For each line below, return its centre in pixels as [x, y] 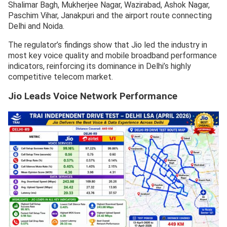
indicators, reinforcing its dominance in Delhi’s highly [100, 66]
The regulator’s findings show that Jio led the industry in [108, 45]
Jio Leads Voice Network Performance [93, 97]
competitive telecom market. [61, 77]
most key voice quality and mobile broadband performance [112, 55]
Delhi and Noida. [36, 26]
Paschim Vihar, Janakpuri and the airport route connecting [110, 15]
